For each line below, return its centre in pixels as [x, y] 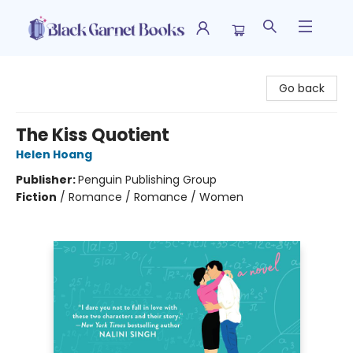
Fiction [36, 197]
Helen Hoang [54, 154]
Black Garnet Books [64, 71]
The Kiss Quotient [93, 135]
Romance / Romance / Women [156, 197]
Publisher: [47, 180]
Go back [302, 88]
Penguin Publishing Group [147, 180]
